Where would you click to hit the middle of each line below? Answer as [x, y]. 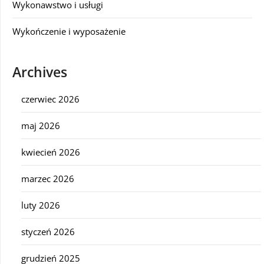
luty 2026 [41, 205]
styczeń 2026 [48, 231]
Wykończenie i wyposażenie [69, 31]
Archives [40, 72]
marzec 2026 [48, 178]
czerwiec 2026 [50, 99]
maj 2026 [41, 125]
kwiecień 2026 [51, 152]
